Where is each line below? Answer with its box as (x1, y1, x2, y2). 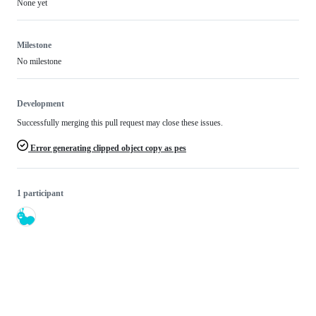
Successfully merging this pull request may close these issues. (17, 118, 223, 128)
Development (17, 99, 64, 109)
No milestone (17, 56, 61, 66)
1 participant (17, 188, 63, 198)
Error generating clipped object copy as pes (28, 143, 186, 153)
